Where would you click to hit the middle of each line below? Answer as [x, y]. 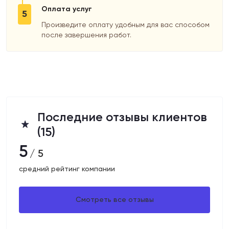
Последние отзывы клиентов [122, 117]
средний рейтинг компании [67, 168]
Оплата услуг [67, 9]
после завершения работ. [87, 35]
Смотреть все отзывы [114, 200]
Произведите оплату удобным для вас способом [126, 24]
